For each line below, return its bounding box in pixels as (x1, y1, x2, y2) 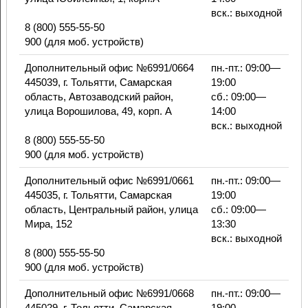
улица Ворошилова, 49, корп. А (24, 105, 172, 118)
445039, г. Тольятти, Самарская (24, 76, 172, 89)
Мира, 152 (24, 218, 72, 230)
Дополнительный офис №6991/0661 (24, 175, 194, 187)
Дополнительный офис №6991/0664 (24, 62, 194, 74)
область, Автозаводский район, (24, 91, 173, 103)
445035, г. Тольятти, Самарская (24, 189, 172, 201)
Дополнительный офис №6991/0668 (24, 287, 194, 300)
